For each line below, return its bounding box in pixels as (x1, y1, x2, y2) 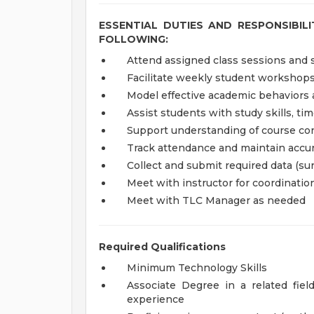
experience (127, 293, 184, 306)
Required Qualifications (99, 240, 226, 253)
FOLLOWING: (99, 33, 168, 46)
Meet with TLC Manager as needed (127, 194, 306, 207)
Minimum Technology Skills (127, 261, 267, 274)
